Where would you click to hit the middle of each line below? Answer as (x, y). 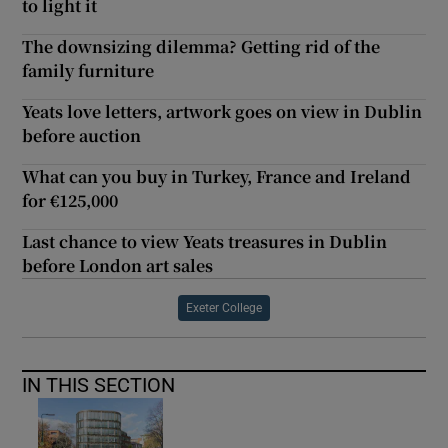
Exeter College (224, 307)
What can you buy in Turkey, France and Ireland (217, 176)
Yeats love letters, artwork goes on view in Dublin (222, 111)
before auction (82, 135)
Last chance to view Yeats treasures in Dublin (205, 241)
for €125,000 (70, 200)
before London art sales (118, 265)
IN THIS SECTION (99, 384)
